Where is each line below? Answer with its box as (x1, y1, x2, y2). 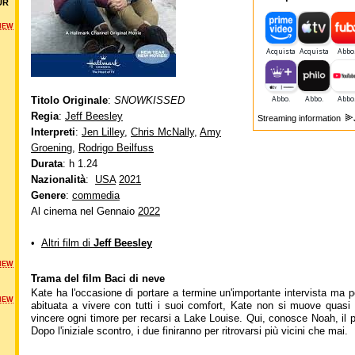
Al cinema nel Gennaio (31, 205, 138, 217)
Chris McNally (131, 126, 194, 138)
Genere (31, 189, 66, 201)
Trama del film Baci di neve (31, 273, 165, 284)
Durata (31, 158, 63, 170)
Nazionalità (31, 174, 86, 185)
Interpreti (31, 126, 75, 138)
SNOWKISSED (114, 94, 185, 106)
